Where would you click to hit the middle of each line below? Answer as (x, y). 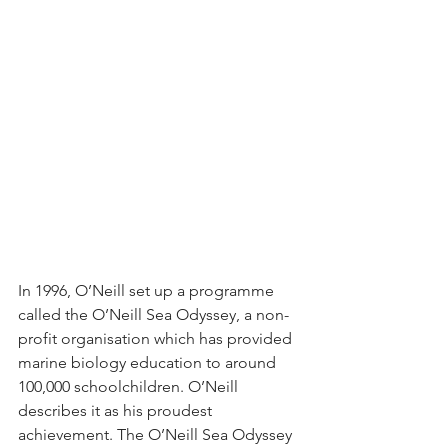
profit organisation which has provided (157, 338)
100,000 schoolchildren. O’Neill (130, 386)
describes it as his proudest (117, 410)
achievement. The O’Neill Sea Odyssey (157, 434)
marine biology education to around (149, 362)
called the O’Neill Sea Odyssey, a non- (153, 314)
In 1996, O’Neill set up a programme (148, 290)
